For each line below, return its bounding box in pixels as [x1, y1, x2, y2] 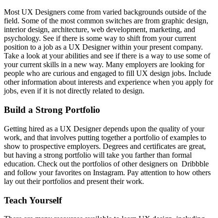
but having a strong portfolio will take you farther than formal [4, 150, 192, 159]
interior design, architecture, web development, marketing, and [4, 25, 195, 34]
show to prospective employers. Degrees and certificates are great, [4, 142, 206, 150]
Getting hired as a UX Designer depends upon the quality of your [4, 124, 204, 133]
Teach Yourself [4, 195, 62, 205]
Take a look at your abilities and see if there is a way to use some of [4, 52, 210, 60]
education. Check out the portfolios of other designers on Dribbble [4, 159, 209, 168]
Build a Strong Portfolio [4, 105, 100, 115]
